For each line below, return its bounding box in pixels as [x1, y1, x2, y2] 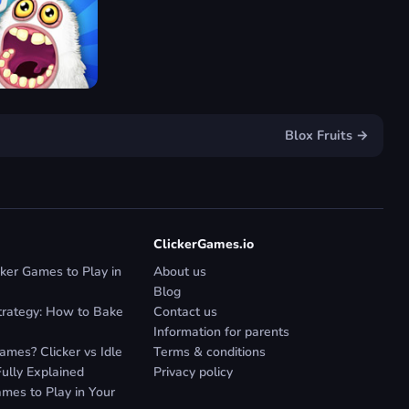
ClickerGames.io [153, 235, 254, 253]
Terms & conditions [153, 342, 266, 361]
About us [153, 262, 206, 280]
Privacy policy [153, 362, 233, 381]
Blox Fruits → [285, 125, 369, 144]
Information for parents [153, 322, 289, 341]
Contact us [153, 302, 217, 320]
